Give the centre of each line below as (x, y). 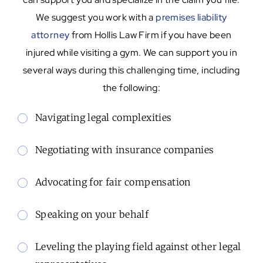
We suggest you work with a (96, 17)
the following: (131, 87)
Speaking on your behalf (92, 214)
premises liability (191, 17)
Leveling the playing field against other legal (138, 246)
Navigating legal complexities (104, 117)
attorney (50, 35)
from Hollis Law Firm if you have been (151, 35)
